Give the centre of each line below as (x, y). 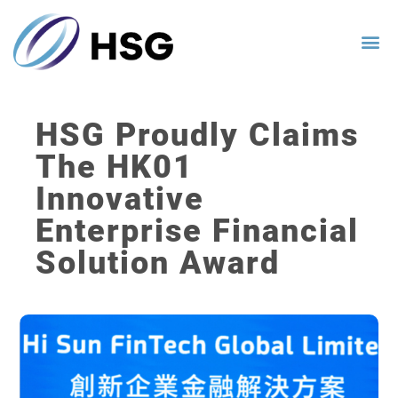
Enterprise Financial (197, 231)
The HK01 (115, 167)
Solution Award (158, 263)
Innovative (120, 199)
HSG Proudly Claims (197, 135)
